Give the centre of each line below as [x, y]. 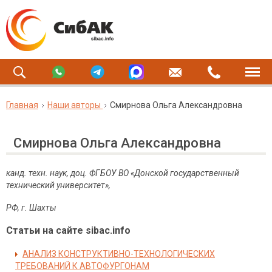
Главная [22, 105]
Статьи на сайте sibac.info [68, 230]
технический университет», [58, 185]
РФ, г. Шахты [31, 208]
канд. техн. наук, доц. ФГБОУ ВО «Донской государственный [123, 173]
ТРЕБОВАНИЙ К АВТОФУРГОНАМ [82, 266]
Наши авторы [74, 105]
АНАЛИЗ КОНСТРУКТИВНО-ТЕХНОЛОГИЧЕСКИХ [119, 254]
